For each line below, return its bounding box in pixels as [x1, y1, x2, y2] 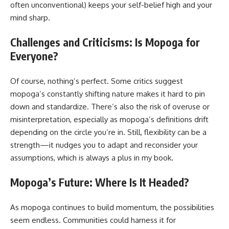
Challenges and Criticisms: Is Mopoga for [10, 35, 200, 49]
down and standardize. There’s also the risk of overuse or [10, 101, 210, 111]
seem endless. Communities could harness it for [10, 215, 176, 225]
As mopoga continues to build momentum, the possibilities [10, 202, 214, 212]
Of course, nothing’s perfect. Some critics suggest [10, 76, 183, 86]
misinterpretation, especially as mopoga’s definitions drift [10, 114, 209, 124]
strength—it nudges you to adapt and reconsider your [10, 140, 198, 150]
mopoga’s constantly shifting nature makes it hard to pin [10, 88, 205, 99]
